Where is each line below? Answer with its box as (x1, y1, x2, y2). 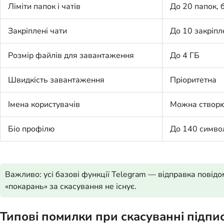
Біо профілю (8, 123, 54, 135)
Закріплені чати (8, 25, 67, 37)
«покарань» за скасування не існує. (5, 181, 136, 192)
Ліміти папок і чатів (8, 1, 80, 12)
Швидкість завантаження (8, 74, 104, 86)
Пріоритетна (170, 74, 216, 86)
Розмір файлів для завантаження (8, 50, 134, 61)
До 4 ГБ (170, 50, 199, 61)
